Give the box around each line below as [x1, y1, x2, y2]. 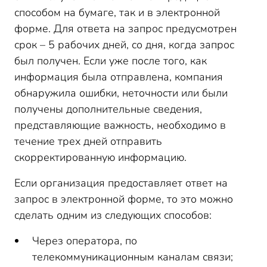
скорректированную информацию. [14, 150, 190, 164]
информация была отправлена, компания [14, 70, 223, 84]
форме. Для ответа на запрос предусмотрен [14, 21, 237, 36]
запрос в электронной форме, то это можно [14, 192, 233, 206]
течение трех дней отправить [14, 134, 162, 148]
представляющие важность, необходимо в [14, 118, 226, 132]
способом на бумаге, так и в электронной [14, 5, 220, 20]
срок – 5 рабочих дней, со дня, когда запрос [14, 38, 234, 52]
